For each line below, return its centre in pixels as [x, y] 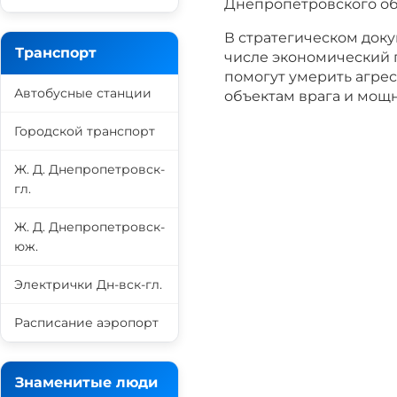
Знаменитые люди [86, 382]
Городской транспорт [85, 131]
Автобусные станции [83, 93]
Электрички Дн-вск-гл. [88, 284]
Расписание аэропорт [86, 323]
